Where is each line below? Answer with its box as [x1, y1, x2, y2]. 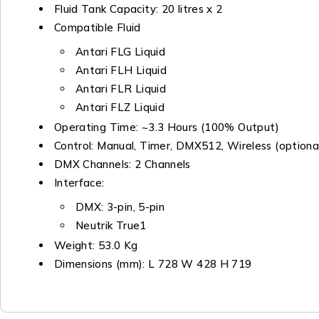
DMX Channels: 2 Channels [53, 157, 191, 172]
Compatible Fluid [53, 21, 141, 35]
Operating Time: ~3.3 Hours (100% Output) [53, 120, 280, 135]
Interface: [53, 176, 105, 190]
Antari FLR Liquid [75, 82, 167, 96]
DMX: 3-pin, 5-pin [75, 200, 165, 214]
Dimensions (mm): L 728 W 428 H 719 [53, 257, 252, 271]
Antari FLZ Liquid [75, 100, 165, 115]
